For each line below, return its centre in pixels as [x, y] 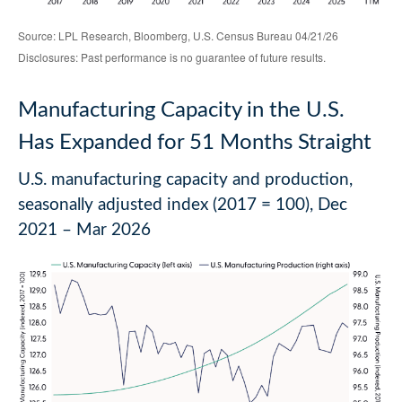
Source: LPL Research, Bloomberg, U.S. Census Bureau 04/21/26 [178, 36]
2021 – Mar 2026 [84, 231]
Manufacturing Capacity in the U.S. [181, 111]
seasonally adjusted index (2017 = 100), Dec [183, 205]
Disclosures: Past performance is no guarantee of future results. [172, 57]
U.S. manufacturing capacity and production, [185, 180]
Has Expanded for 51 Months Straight [195, 143]
